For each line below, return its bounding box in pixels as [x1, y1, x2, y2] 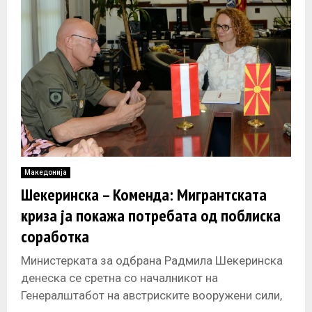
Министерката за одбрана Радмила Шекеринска [21, 253, 283, 267]
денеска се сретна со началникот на [21, 270, 218, 285]
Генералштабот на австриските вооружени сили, [21, 288, 282, 302]
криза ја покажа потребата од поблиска [21, 204, 281, 226]
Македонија [24, 168, 67, 176]
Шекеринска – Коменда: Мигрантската [21, 183, 267, 205]
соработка [21, 225, 89, 247]
